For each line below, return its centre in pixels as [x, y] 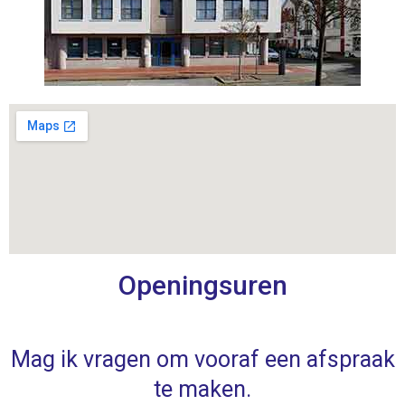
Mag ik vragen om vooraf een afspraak [202, 359]
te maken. [202, 389]
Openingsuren [202, 285]
